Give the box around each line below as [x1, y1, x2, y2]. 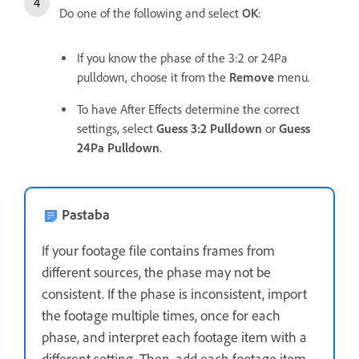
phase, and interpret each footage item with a [42, 328, 307, 346]
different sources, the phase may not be [42, 263, 271, 281]
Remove [229, 69, 274, 85]
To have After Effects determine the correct [77, 101, 300, 117]
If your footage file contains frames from [42, 241, 275, 260]
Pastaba [62, 205, 110, 224]
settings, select [77, 120, 156, 136]
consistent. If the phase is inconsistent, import [42, 284, 307, 303]
